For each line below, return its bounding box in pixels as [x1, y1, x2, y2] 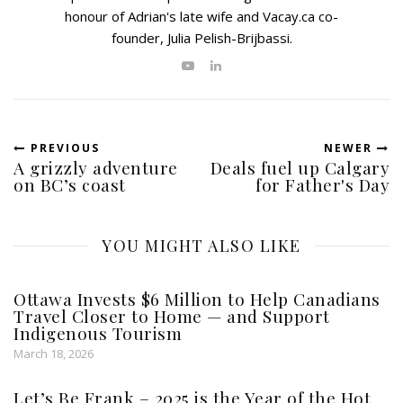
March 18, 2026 [13, 345, 94, 362]
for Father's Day [255, 172, 390, 196]
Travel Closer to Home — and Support [13, 303, 330, 327]
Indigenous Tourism [13, 320, 182, 345]
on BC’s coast [13, 172, 126, 196]
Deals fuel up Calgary [210, 155, 390, 179]
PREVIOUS [26, 139, 100, 156]
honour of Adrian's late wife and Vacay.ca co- [65, 6, 338, 25]
